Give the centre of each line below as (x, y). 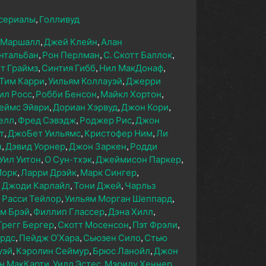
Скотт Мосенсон (93, 225)
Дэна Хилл (131, 212)
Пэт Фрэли (155, 225)
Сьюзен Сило (112, 238)
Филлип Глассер (69, 212)
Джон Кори (145, 107)
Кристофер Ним (118, 133)
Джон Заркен (98, 146)
